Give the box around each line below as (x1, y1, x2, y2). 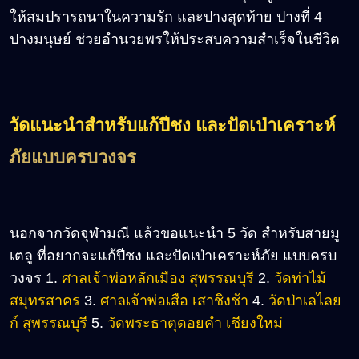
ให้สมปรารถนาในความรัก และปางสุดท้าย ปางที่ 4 (10, 8, 322, 25)
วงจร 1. (10, 269, 62, 286)
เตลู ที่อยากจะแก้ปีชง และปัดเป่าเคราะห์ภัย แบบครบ (10, 247, 337, 264)
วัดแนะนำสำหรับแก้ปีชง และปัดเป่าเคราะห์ (9, 115, 336, 135)
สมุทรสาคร (10, 292, 80, 309)
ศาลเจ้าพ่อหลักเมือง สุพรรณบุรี (62, 269, 254, 286)
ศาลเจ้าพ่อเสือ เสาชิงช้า (100, 292, 248, 309)
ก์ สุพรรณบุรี (10, 314, 87, 331)
